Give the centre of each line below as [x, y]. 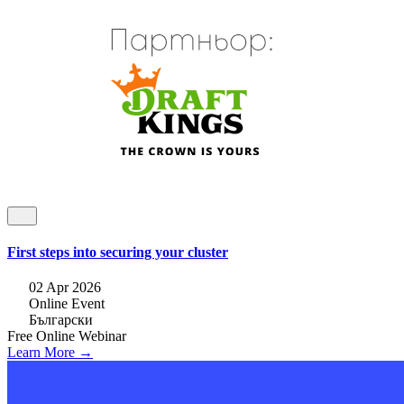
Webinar [102, 336]
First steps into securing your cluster [118, 252]
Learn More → [50, 353]
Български [61, 320]
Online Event [67, 304]
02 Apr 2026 [65, 288]
